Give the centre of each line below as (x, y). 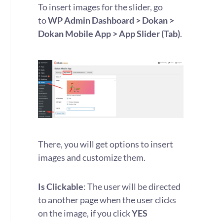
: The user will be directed (132, 186)
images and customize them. (92, 157)
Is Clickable (61, 186)
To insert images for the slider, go (100, 7)
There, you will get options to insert (106, 144)
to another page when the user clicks (107, 200)
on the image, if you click (85, 213)
